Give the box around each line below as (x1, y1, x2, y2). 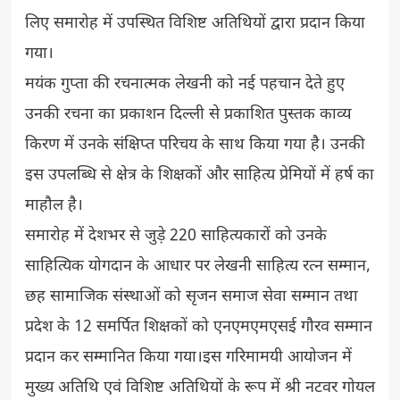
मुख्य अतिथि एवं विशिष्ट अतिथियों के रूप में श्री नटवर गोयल (24, 377, 375, 398)
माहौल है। (24, 195, 83, 216)
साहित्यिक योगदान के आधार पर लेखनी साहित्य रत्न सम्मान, (24, 255, 371, 277)
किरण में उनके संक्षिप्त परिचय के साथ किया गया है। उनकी (24, 134, 365, 155)
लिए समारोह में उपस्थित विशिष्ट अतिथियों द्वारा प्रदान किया (24, 12, 365, 34)
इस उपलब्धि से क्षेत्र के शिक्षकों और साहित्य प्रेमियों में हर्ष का (24, 164, 374, 186)
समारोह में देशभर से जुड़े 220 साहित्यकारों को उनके (24, 225, 327, 246)
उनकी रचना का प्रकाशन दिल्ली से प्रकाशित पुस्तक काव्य (24, 104, 352, 125)
